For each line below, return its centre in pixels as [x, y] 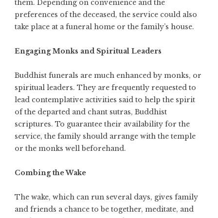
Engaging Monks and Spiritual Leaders [88, 51]
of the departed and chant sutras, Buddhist [91, 112]
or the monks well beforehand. [70, 149]
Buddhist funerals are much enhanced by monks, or [108, 76]
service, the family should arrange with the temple [105, 136]
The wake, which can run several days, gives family [106, 197]
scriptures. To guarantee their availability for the [102, 124]
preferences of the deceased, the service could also [106, 15]
